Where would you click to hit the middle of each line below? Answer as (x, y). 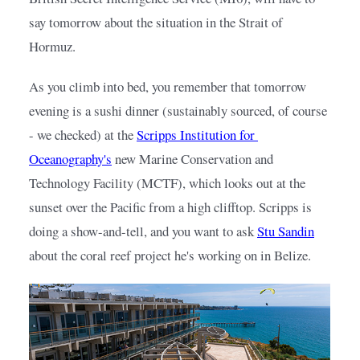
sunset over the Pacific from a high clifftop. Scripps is (170, 207)
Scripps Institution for (196, 135)
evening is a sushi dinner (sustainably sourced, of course (178, 111)
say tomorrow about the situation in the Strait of (156, 22)
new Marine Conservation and (194, 159)
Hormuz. (52, 47)
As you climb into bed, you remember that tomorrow (168, 87)
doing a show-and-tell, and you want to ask (141, 231)
